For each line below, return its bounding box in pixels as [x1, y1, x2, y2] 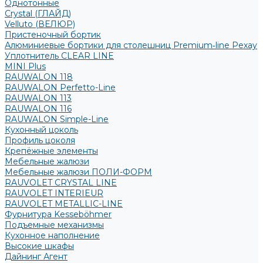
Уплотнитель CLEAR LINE [5, 50, 114, 61]
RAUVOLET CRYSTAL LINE [5, 177, 117, 188]
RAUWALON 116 [5, 103, 72, 114]
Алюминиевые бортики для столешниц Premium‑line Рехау [5, 40, 257, 50]
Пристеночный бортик [5, 29, 101, 40]
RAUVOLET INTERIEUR [5, 188, 103, 198]
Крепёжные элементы [5, 146, 98, 156]
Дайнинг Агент [5, 251, 68, 262]
